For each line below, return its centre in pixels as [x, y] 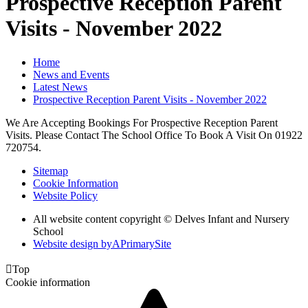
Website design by [73, 243]
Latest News [60, 87]
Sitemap [51, 170]
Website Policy [65, 195]
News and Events [71, 74]
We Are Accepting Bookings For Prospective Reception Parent [142, 122]
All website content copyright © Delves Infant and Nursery [161, 219]
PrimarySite [146, 243]
